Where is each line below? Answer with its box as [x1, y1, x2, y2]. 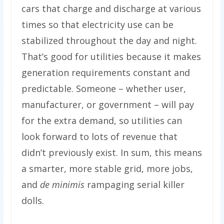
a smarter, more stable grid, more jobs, [21, 162, 193, 175]
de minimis [39, 178, 84, 191]
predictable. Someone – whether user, [21, 82, 186, 95]
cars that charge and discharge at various [21, 2, 201, 15]
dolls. [21, 194, 44, 207]
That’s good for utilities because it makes [21, 50, 201, 63]
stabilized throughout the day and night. [21, 34, 197, 47]
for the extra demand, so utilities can [21, 114, 182, 127]
